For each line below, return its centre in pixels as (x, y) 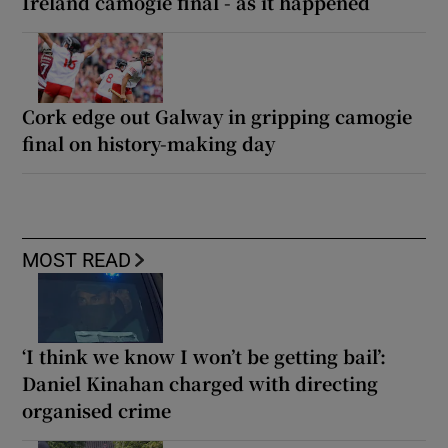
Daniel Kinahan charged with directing (200, 383)
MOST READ (77, 260)
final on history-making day (149, 143)
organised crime (97, 410)
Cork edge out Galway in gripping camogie (217, 116)
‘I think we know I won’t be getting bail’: (204, 356)
